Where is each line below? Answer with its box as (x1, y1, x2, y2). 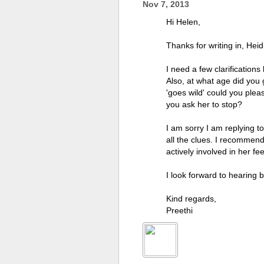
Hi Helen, (166, 17, 200, 27)
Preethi (166, 206, 193, 215)
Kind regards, (166, 194, 216, 203)
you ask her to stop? (166, 100, 242, 109)
